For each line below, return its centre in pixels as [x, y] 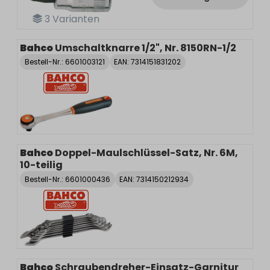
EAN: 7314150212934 [154, 179]
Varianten [74, 19]
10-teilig [41, 165]
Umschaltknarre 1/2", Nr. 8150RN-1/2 [146, 48]
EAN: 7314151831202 [148, 61]
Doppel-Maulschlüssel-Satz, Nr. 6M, [146, 153]
